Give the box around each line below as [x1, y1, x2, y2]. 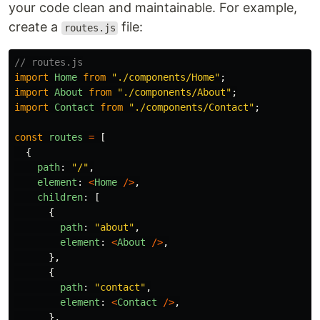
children [37, 191, 83, 204]
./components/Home [117, 71, 214, 84]
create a [9, 19, 61, 35]
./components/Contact [134, 101, 249, 114]
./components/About [123, 86, 226, 99]
